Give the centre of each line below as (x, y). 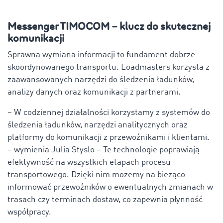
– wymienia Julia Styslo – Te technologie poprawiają (104, 150)
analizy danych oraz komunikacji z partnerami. (94, 92)
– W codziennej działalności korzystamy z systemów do (109, 112)
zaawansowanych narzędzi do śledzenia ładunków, (101, 80)
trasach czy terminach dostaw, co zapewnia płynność (105, 200)
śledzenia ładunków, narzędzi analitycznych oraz (98, 125)
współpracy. (29, 212)
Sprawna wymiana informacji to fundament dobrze (101, 55)
